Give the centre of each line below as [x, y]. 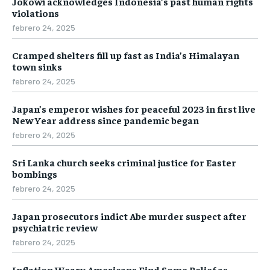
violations [36, 12]
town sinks [37, 66]
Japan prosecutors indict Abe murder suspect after [129, 215]
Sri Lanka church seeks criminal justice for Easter [124, 162]
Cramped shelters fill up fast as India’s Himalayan [126, 55]
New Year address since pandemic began [105, 120]
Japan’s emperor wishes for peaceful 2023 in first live [134, 108]
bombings [35, 173]
